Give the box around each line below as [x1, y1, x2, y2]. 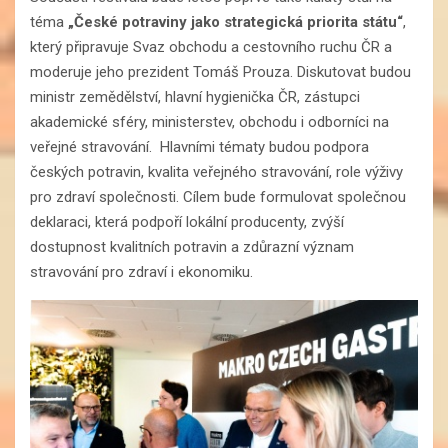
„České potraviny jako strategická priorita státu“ [68, 13, 403, 32]
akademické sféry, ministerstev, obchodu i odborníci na [30, 113, 389, 132]
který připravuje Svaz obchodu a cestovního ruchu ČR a [30, 38, 392, 57]
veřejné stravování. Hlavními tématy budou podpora [30, 138, 369, 157]
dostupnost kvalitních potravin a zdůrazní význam [30, 238, 354, 257]
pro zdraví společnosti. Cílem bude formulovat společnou [30, 188, 406, 207]
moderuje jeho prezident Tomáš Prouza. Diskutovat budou [30, 63, 411, 82]
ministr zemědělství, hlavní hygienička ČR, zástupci [30, 88, 360, 107]
